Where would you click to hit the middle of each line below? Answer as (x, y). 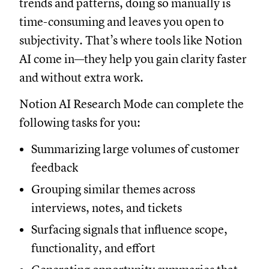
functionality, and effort (93, 248)
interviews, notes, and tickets (107, 208)
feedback (55, 168)
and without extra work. (83, 77)
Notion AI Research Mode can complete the (131, 104)
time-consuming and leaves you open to (122, 22)
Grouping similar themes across (113, 189)
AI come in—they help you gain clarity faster (133, 59)
